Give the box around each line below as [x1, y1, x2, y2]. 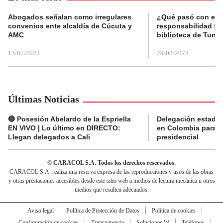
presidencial [157, 133, 199, 141]
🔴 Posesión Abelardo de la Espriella [8, 115, 131, 123]
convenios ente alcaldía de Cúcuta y [8, 22, 132, 30]
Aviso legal [27, 207, 54, 215]
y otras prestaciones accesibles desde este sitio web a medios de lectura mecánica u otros [8, 177, 215, 185]
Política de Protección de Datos [66, 207, 139, 215]
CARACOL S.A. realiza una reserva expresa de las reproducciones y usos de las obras [9, 168, 214, 176]
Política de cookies [151, 207, 196, 215]
